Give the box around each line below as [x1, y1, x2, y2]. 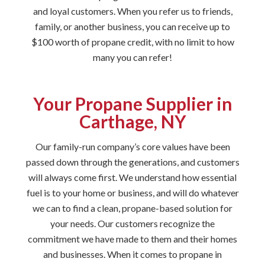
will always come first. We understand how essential [28, 172, 237, 183]
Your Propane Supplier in [33, 93, 232, 114]
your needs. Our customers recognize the [50, 218, 215, 229]
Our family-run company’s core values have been [35, 141, 230, 152]
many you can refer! [93, 51, 172, 63]
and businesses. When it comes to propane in [43, 248, 222, 260]
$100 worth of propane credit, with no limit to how [31, 36, 234, 47]
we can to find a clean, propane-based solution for [33, 202, 232, 214]
